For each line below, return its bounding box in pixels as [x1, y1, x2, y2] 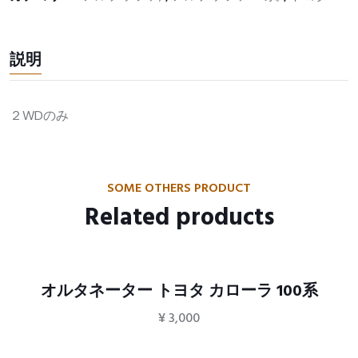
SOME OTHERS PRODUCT [107, 179, 251, 197]
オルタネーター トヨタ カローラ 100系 [40, 280, 318, 303]
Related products [84, 201, 274, 235]
